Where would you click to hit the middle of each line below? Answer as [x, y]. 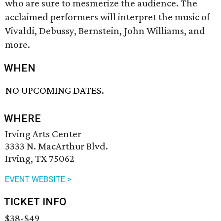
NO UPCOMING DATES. [55, 91]
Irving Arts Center [43, 134]
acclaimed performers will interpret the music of [107, 17]
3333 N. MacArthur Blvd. [56, 146]
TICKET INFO [35, 202]
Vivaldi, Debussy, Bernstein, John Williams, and [105, 31]
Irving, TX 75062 [40, 159]
